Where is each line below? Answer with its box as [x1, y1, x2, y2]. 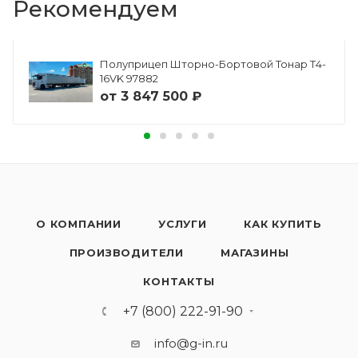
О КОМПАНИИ [36, 217, 122, 231]
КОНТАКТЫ [143, 275, 215, 288]
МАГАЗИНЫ [221, 246, 289, 260]
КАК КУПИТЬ [243, 217, 322, 231]
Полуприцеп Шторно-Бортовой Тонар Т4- [100, 58, 326, 71]
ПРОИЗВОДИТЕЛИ [69, 246, 184, 260]
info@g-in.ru [153, 336, 228, 352]
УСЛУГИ [158, 217, 207, 231]
